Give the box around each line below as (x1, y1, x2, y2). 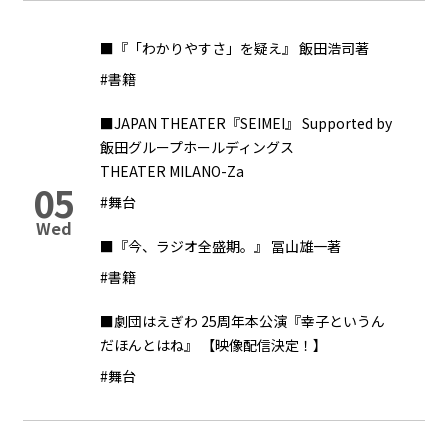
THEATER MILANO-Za (100, 161, 244, 181)
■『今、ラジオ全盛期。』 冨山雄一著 (100, 236, 341, 256)
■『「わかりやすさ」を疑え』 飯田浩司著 (100, 38, 369, 58)
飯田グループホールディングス (100, 137, 294, 157)
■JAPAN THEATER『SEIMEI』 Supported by (100, 113, 392, 133)
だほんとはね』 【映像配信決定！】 (100, 335, 327, 355)
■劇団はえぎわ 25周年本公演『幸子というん (100, 311, 385, 331)
